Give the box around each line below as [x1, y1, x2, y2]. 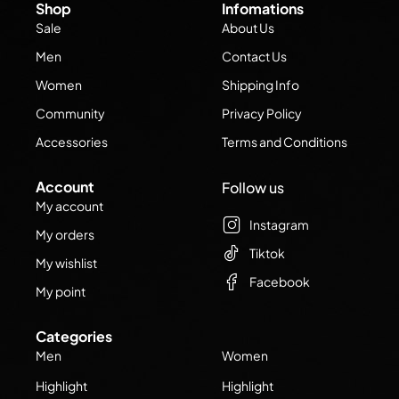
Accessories [36, 134, 108, 150]
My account [36, 198, 103, 214]
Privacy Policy [222, 105, 302, 121]
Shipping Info [222, 77, 299, 93]
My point [36, 283, 85, 299]
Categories [36, 327, 112, 346]
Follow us [222, 178, 284, 197]
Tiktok [249, 245, 285, 261]
